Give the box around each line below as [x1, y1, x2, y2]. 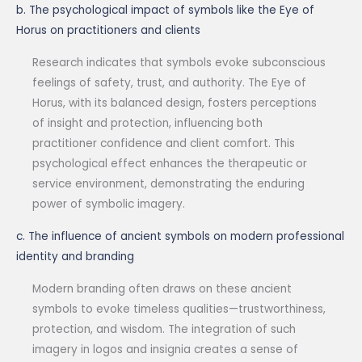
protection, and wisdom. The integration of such [32, 322, 296, 338]
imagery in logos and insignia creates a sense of [32, 342, 298, 358]
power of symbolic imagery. [32, 196, 185, 213]
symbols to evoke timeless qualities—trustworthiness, [32, 301, 326, 318]
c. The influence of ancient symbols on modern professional [16, 229, 344, 245]
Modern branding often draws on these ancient [32, 281, 292, 297]
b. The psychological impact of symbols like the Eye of [16, 2, 314, 19]
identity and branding [16, 249, 134, 265]
